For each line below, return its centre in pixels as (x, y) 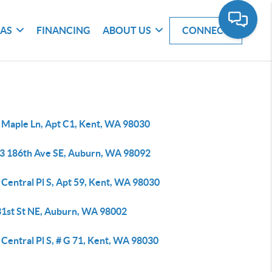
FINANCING (64, 30)
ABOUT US (127, 30)
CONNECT (206, 30)
